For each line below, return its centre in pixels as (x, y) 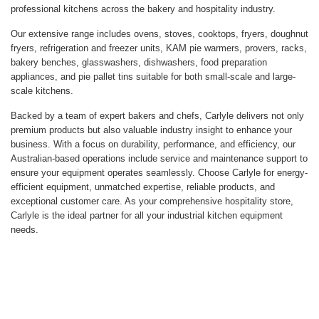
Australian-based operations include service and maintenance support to (159, 158)
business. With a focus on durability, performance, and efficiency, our (153, 144)
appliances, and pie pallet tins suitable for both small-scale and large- (153, 76)
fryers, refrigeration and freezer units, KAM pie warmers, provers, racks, (159, 48)
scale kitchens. (42, 90)
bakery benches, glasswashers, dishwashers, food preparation (139, 62)
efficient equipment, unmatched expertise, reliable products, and (143, 187)
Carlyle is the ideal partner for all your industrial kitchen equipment (147, 215)
